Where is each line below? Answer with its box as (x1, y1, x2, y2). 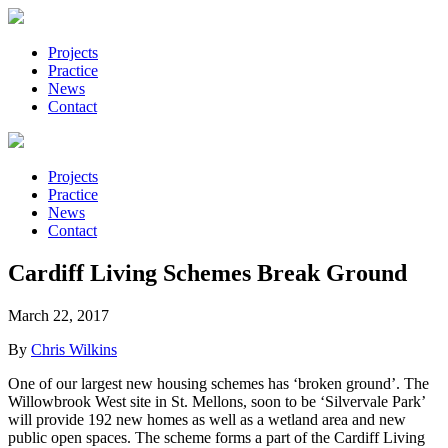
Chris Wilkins (31, 340, 117, 358)
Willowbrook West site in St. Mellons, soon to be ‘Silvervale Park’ (8, 392, 425, 410)
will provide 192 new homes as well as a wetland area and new (8, 410, 406, 428)
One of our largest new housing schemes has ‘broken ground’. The (8, 374, 429, 392)
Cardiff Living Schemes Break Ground (8, 259, 407, 286)
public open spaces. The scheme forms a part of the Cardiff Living (8, 428, 425, 446)
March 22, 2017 (8, 306, 109, 324)
